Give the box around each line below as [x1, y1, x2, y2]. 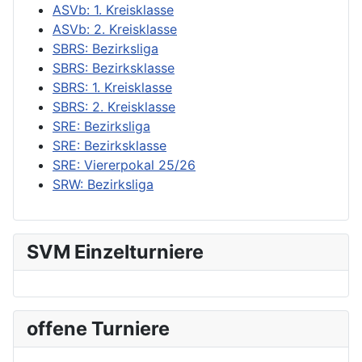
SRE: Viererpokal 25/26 [53, 156, 196, 173]
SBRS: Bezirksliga [53, 40, 158, 57]
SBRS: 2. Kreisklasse [53, 98, 175, 115]
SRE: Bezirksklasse [53, 137, 166, 154]
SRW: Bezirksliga [53, 175, 154, 192]
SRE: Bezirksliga [53, 117, 150, 134]
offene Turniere [27, 316, 170, 340]
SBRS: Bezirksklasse [53, 59, 175, 76]
